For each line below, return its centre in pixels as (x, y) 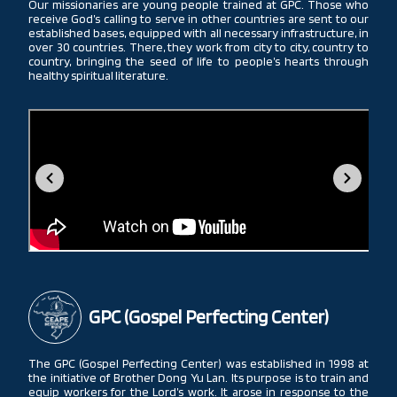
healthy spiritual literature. (98, 75)
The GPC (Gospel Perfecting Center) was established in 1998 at (198, 363)
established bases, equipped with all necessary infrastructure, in (198, 32)
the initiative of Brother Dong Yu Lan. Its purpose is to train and (198, 377)
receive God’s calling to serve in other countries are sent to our (198, 18)
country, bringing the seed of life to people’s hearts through (198, 61)
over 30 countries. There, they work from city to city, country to (198, 47)
